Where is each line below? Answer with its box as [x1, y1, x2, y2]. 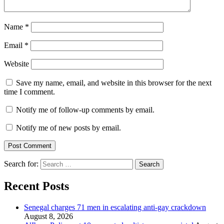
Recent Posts [4, 179, 69, 193]
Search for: [4, 159, 38, 168]
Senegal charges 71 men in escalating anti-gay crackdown [24, 203, 206, 212]
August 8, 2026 [24, 212, 73, 221]
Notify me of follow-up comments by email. [16, 105, 154, 114]
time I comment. [4, 87, 55, 96]
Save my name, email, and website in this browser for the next [16, 78, 211, 87]
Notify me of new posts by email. [16, 123, 121, 132]
